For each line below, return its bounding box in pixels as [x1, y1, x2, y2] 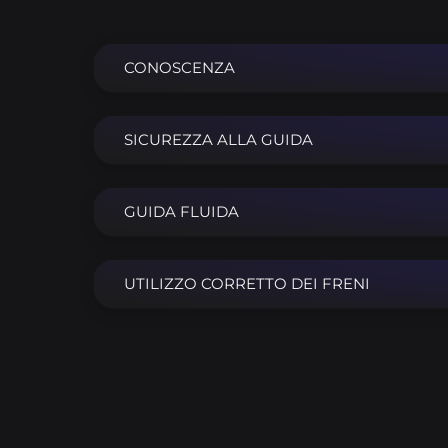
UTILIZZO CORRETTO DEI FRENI [123, 273, 370, 293]
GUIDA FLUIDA [123, 201, 239, 221]
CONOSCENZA [123, 57, 235, 77]
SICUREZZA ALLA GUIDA [123, 129, 313, 149]
